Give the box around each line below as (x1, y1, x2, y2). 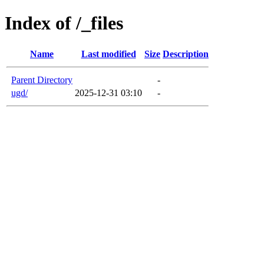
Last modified (81, 48, 136, 59)
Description (163, 48, 209, 59)
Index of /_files (5, 12, 123, 34)
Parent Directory (11, 74, 72, 85)
